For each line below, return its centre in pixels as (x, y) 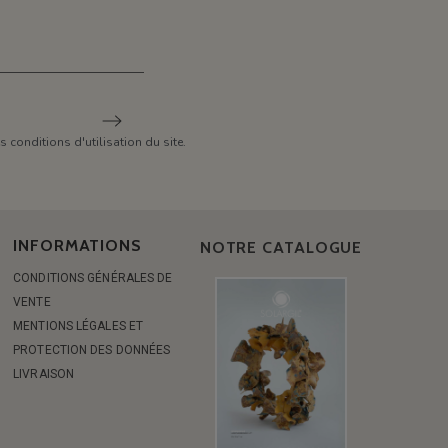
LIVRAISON (44, 374)
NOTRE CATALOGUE (281, 247)
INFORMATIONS (77, 245)
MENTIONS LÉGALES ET (78, 326)
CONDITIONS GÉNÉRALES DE (93, 278)
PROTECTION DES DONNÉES (92, 350)
